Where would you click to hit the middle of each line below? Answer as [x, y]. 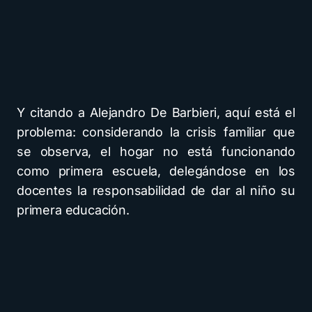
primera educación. [73, 210]
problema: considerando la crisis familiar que [156, 132]
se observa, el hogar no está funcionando [156, 151]
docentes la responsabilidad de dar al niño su [156, 190]
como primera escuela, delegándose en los [156, 171]
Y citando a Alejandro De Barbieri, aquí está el [156, 112]
